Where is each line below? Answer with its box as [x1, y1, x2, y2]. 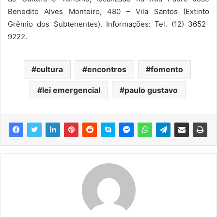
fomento [151, 64, 183, 74]
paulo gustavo [124, 85, 178, 95]
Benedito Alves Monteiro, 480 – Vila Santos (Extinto [8, 6, 209, 16]
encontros [87, 64, 126, 74]
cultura [36, 64, 63, 74]
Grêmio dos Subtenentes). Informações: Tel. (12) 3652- [8, 19, 209, 29]
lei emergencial [42, 85, 100, 95]
